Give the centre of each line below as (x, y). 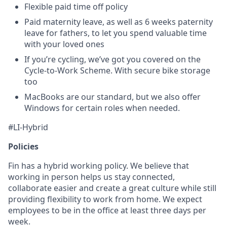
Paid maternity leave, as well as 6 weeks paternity (119, 22)
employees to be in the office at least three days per (107, 210)
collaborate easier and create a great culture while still (112, 188)
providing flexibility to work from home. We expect (105, 199)
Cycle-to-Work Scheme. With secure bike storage (117, 70)
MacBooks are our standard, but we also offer (112, 97)
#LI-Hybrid (28, 127)
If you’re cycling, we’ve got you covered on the (112, 59)
